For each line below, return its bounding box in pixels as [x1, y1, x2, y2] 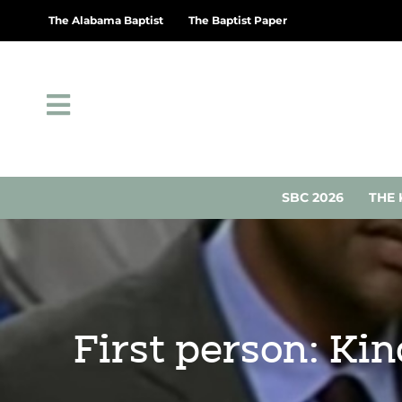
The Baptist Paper [188, 13, 287, 27]
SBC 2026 [282, 189, 344, 205]
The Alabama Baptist [48, 13, 163, 27]
